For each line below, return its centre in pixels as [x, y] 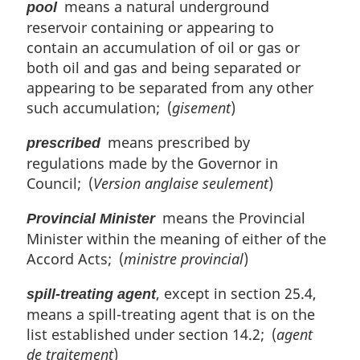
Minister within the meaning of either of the [176, 239]
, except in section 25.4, [236, 294]
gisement [201, 108]
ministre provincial [184, 259]
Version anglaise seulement [181, 184]
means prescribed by [175, 143]
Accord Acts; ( [75, 259]
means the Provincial [230, 218]
